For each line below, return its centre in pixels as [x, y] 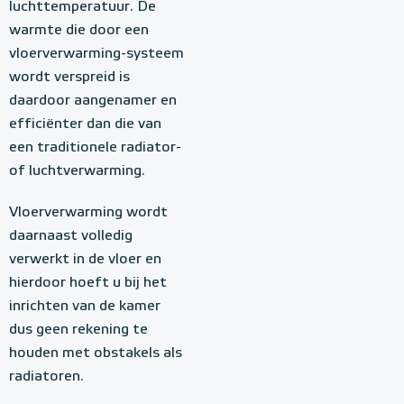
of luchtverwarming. [77, 171]
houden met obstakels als [96, 353]
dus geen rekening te [78, 330]
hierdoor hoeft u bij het [88, 283]
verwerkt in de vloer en [85, 260]
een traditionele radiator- [95, 148]
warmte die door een [79, 31]
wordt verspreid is [69, 78]
